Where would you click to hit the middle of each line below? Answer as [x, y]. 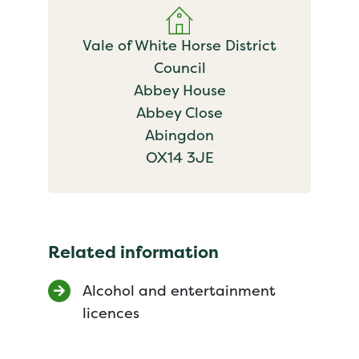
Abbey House [179, 90]
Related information [133, 252]
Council [179, 68]
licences [111, 313]
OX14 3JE [179, 157]
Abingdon [179, 135]
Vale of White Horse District [179, 45]
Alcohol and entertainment [179, 290]
